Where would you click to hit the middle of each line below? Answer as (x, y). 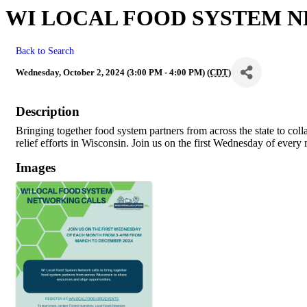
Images (36, 168)
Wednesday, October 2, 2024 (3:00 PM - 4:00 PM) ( (113, 72)
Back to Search (45, 51)
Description (48, 112)
